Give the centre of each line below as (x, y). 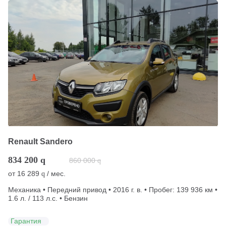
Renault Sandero (40, 141)
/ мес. (55, 173)
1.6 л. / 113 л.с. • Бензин (48, 198)
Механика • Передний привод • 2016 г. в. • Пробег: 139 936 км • (113, 189)
